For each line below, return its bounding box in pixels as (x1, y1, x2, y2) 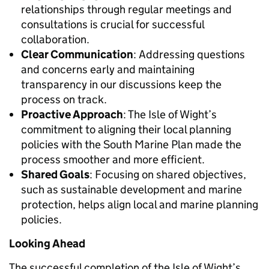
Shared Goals (21, 168, 89, 182)
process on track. (21, 92, 107, 107)
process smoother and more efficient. (21, 153, 205, 167)
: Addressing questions (133, 47, 245, 62)
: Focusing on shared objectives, (89, 168, 246, 182)
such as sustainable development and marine (21, 183, 242, 197)
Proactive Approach (21, 107, 123, 122)
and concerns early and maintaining (21, 62, 195, 77)
